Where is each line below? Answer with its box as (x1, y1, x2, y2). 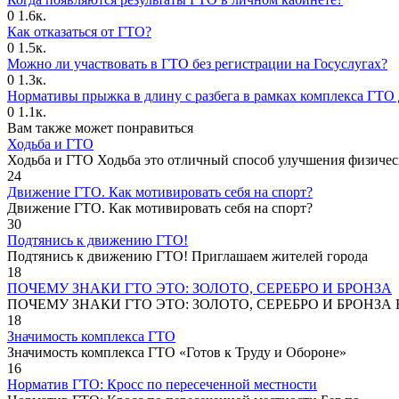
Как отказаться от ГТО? (7, 23, 151, 39)
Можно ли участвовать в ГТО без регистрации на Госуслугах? (7, 55, 387, 71)
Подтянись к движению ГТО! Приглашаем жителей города (7, 248, 368, 264)
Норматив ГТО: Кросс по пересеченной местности (7, 376, 317, 392)
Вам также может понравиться (7, 119, 193, 135)
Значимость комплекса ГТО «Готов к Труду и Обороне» (7, 344, 346, 360)
